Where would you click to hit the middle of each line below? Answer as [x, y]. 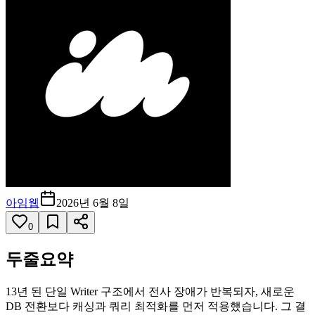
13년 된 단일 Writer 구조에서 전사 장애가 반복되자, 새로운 [150, 291]
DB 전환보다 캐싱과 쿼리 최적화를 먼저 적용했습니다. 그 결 [156, 306]
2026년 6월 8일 [93, 202]
